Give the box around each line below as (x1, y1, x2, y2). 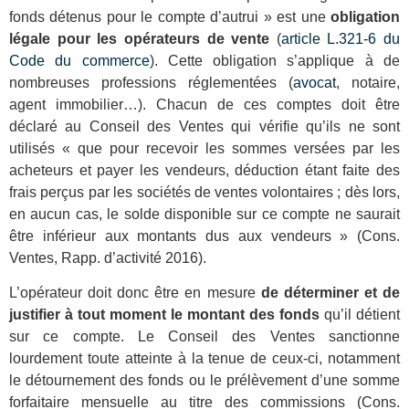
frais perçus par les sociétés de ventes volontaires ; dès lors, (9, 184, 400, 200)
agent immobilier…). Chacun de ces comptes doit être (9, 97, 400, 112)
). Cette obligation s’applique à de (149, 53, 401, 68)
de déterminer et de (260, 285, 401, 301)
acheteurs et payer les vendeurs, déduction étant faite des (9, 163, 400, 178)
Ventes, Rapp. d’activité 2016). (9, 250, 206, 266)
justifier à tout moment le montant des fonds (9, 307, 320, 323)
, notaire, (336, 75, 400, 90)
